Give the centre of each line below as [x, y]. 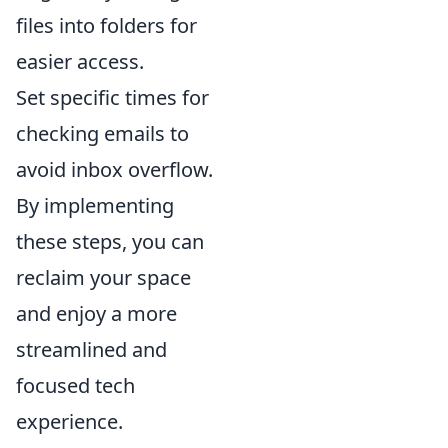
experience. [69, 421]
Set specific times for [112, 97]
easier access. [80, 61]
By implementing [95, 205]
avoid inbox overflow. [114, 169]
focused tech [75, 385]
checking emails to [102, 133]
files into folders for [106, 25]
